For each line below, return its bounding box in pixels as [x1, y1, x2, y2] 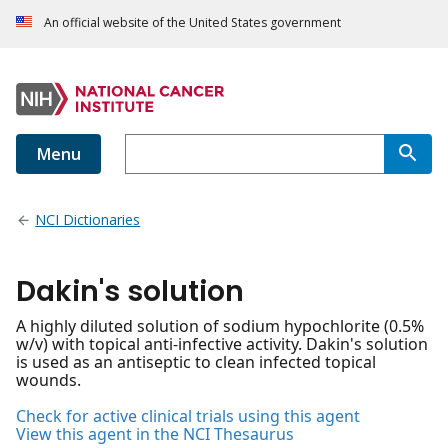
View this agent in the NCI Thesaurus [16, 423, 294, 446]
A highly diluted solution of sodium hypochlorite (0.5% [16, 315, 424, 338]
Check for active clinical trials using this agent [16, 405, 360, 428]
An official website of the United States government [44, 14, 341, 32]
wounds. [16, 369, 81, 392]
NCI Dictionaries [35, 210, 141, 230]
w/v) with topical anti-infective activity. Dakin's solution [16, 333, 428, 356]
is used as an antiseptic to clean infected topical [16, 351, 376, 374]
